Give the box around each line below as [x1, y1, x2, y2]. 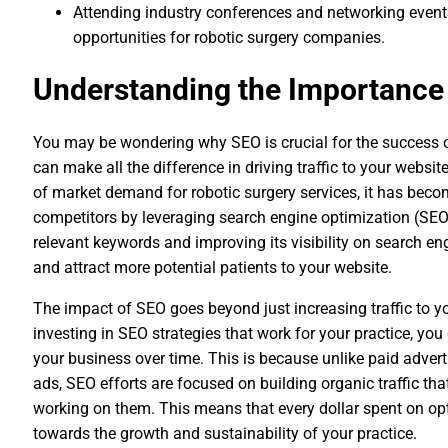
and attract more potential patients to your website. [33, 258, 393, 277]
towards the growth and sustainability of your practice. [33, 424, 418, 443]
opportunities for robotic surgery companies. [73, 28, 386, 47]
